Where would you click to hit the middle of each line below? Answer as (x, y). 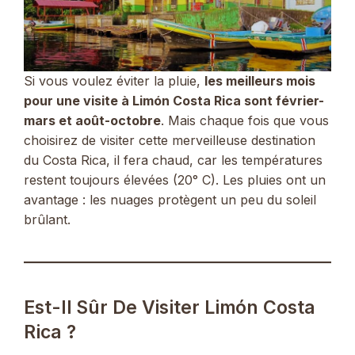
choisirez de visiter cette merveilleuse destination (170, 141)
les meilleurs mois (260, 81)
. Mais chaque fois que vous (245, 121)
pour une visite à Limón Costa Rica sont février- (174, 101)
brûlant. (47, 220)
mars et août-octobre (92, 121)
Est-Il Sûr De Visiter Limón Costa (170, 308)
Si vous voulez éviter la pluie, (114, 81)
